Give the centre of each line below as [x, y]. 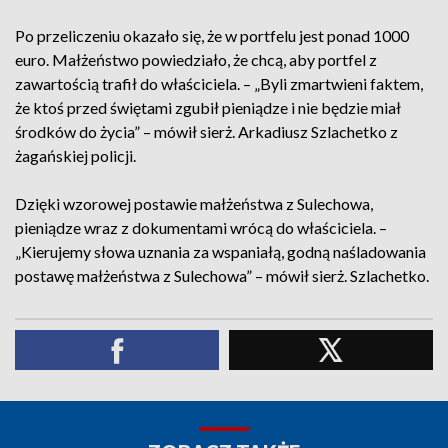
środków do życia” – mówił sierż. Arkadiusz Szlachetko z [206, 131]
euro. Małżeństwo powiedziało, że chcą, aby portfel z [196, 59]
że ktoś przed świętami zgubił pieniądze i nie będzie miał [208, 107]
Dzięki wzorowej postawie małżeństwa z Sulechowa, [194, 203]
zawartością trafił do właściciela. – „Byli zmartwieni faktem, [219, 83]
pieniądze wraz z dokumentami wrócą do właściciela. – [201, 227]
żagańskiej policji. [75, 155]
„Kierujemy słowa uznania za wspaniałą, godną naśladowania [220, 251]
